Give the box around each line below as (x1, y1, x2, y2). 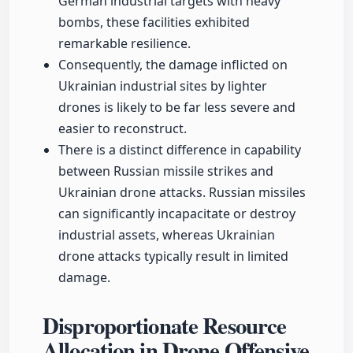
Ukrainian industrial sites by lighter (58, 77, 267, 95)
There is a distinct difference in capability (58, 141, 301, 159)
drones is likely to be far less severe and (58, 98, 295, 117)
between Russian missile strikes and (58, 162, 273, 180)
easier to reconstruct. (58, 120, 187, 138)
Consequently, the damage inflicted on (58, 56, 288, 74)
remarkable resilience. (58, 35, 191, 53)
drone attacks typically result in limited (58, 247, 288, 266)
